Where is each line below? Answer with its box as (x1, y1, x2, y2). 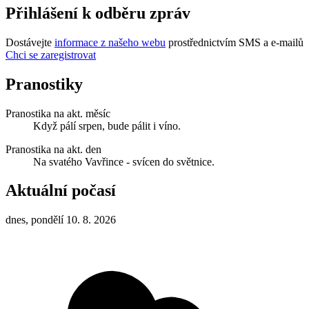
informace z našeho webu (54, 36, 166, 48)
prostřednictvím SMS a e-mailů (166, 36, 303, 48)
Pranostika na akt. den (6, 143, 101, 155)
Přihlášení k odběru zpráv (6, 3, 190, 22)
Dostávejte (6, 36, 54, 48)
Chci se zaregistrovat (6, 48, 96, 61)
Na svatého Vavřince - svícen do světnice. (33, 155, 215, 168)
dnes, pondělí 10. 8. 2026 (6, 214, 116, 226)
